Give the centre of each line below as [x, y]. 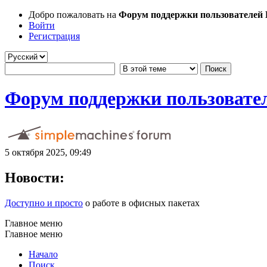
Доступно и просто [44, 203]
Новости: [35, 177]
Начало [43, 254]
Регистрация [54, 36]
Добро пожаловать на [74, 15]
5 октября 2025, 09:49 [48, 152]
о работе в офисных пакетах [141, 203]
